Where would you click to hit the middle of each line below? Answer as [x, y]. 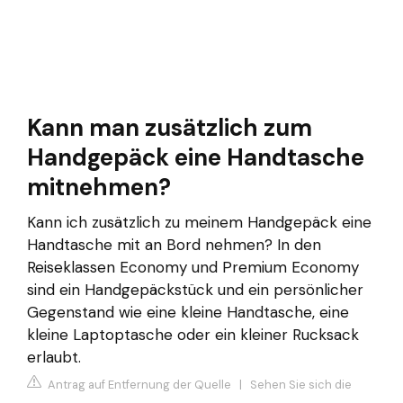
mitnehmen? [99, 188]
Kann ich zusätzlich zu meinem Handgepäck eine [199, 223]
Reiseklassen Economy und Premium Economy [193, 268]
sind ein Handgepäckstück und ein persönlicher [195, 290]
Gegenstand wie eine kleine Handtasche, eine [188, 313]
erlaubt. [54, 358]
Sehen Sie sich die [301, 384]
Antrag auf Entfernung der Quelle [138, 384]
